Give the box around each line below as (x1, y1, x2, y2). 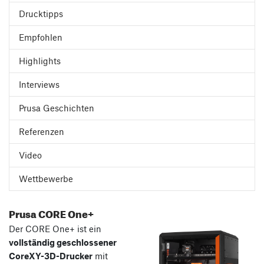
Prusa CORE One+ (9, 204, 94, 220)
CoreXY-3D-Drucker (9, 250, 93, 261)
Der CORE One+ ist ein (9, 223, 101, 234)
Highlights (19, 55, 61, 66)
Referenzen (19, 126, 64, 137)
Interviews (19, 78, 60, 90)
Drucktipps (19, 8, 63, 19)
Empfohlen (19, 31, 62, 42)
